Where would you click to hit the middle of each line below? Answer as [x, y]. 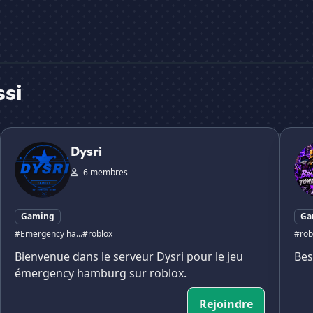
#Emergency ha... [49, 234]
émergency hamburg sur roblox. [101, 274]
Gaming [38, 217]
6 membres [104, 173]
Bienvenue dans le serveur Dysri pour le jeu [129, 257]
